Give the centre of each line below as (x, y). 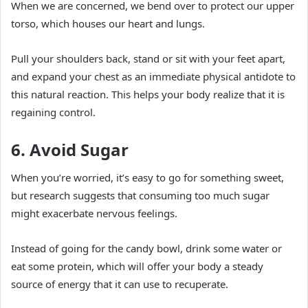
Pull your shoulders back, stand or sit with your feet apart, (148, 58)
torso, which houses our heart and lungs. (108, 23)
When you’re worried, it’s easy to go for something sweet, (147, 178)
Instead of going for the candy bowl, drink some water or (146, 249)
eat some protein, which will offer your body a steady (137, 266)
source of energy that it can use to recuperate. (120, 284)
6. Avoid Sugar (70, 149)
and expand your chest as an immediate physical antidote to (153, 76)
